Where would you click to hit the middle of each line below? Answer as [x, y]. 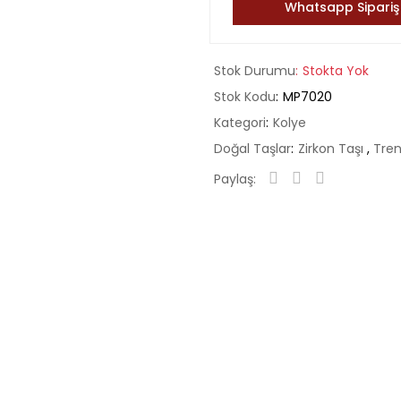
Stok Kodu [245, 97]
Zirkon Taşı [333, 149]
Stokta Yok [336, 71]
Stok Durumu [255, 71]
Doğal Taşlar [252, 149]
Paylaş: [235, 179]
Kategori [240, 123]
